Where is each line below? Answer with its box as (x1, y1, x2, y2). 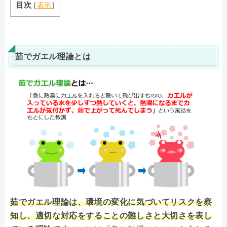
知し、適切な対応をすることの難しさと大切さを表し (10, 211, 212, 220)
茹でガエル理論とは (15, 52, 91, 61)
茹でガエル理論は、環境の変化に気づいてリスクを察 (10, 197, 212, 206)
